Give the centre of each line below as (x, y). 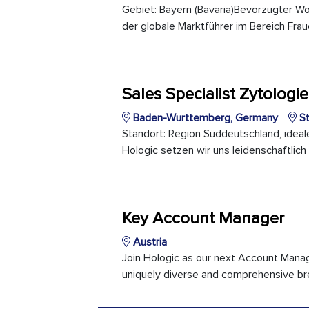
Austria (149, 242)
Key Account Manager (203, 218)
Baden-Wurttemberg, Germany (204, 118)
